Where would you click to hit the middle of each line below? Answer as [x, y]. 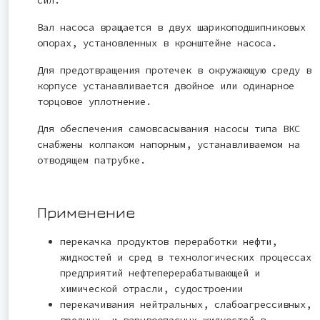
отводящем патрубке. [91, 160]
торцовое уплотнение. [94, 102]
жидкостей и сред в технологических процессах [186, 257]
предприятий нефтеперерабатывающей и [160, 273]
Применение [86, 212]
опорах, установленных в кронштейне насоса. [157, 43]
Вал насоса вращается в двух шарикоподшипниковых [171, 27]
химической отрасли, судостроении [151, 289]
